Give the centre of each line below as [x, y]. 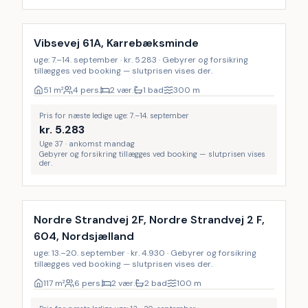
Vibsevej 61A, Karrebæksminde [116, 43]
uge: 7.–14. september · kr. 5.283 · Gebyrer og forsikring [141, 60]
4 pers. [87, 90]
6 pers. [88, 283]
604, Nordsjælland [84, 236]
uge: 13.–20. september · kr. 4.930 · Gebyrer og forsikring [145, 253]
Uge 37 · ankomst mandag [87, 144]
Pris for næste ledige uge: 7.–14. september [114, 115]
